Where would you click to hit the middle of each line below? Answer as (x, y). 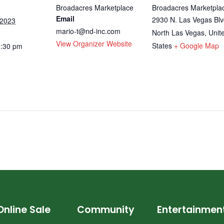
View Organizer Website (94, 43)
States (162, 45)
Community (105, 209)
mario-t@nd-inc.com (88, 31)
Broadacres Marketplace (95, 7)
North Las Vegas (178, 32)
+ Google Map (196, 45)
